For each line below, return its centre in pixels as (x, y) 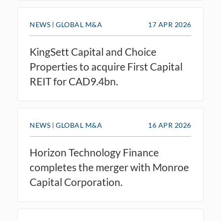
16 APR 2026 (170, 125)
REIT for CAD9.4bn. (74, 81)
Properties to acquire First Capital (106, 66)
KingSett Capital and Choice (93, 52)
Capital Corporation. (76, 182)
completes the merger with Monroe (109, 167)
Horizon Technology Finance (94, 152)
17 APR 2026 (170, 24)
